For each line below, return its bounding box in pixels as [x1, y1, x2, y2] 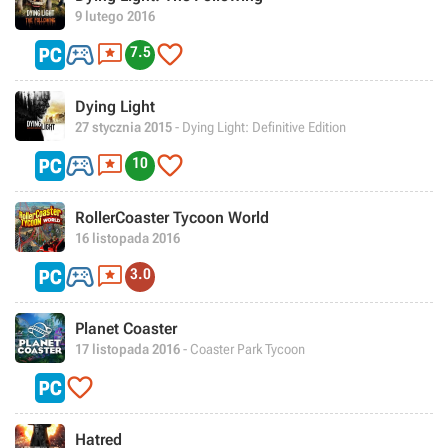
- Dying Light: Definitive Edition [172, 118, 346, 135]
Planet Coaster [75, 318, 177, 338]
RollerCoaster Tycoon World [75, 207, 269, 227]
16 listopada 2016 [75, 229, 180, 246]
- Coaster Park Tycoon [180, 340, 305, 357]
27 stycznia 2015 [75, 118, 172, 135]
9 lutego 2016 [75, 7, 155, 24]
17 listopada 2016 [75, 340, 180, 357]
